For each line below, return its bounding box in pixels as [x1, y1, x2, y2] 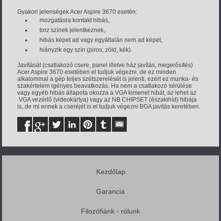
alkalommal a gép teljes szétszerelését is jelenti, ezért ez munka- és [17, 75, 199, 82]
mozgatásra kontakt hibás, [39, 16, 110, 24]
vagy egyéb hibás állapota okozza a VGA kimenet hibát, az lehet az [17, 89, 197, 96]
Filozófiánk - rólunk [81, 207, 140, 216]
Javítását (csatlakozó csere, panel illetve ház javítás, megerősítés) [17, 61, 193, 69]
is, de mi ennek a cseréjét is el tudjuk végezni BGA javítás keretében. [17, 103, 201, 110]
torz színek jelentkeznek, [39, 26, 106, 34]
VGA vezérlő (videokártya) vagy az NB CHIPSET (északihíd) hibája [17, 96, 197, 103]
